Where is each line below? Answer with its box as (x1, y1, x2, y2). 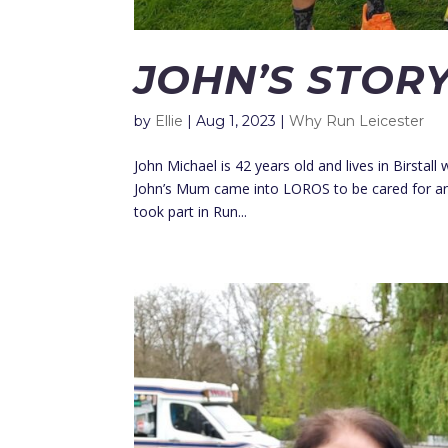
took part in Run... (134, 202, 248, 222)
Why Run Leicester (289, 112, 425, 131)
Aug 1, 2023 (196, 112, 277, 131)
